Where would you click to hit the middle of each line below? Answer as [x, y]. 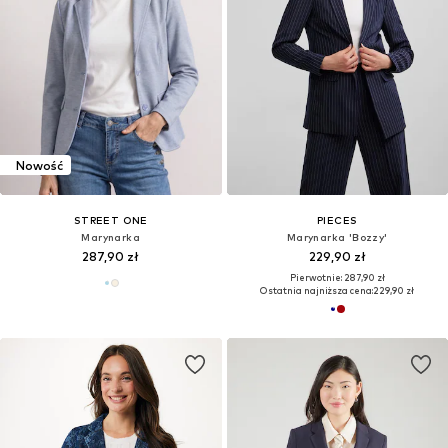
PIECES [337, 220]
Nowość [39, 165]
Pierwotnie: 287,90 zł [337, 278]
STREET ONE [110, 220]
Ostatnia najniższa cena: [317, 291]
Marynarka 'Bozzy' [337, 237]
